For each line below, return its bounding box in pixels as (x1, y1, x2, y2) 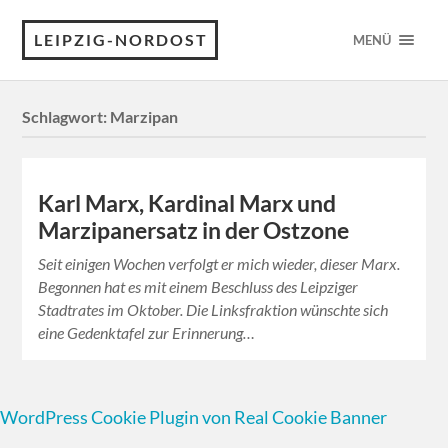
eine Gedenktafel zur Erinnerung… (38, 323, 256, 343)
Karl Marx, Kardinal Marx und (38, 190, 337, 218)
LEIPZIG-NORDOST (34, 30, 209, 49)
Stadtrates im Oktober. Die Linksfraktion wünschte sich (38, 300, 389, 320)
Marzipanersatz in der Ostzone (38, 217, 350, 245)
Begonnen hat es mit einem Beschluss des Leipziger (38, 277, 359, 297)
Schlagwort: (22, 107, 111, 127)
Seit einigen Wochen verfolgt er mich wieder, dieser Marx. (38, 254, 401, 274)
